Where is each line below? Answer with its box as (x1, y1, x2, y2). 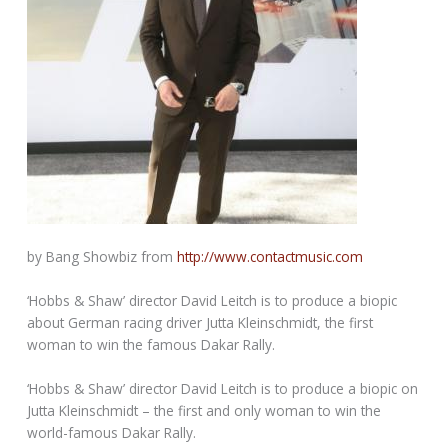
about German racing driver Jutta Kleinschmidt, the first (27, 313, 374, 332)
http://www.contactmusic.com (177, 247, 364, 267)
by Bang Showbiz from (27, 247, 178, 267)
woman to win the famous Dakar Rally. (27, 335, 276, 354)
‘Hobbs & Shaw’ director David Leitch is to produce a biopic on (27, 378, 419, 398)
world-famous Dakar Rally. (27, 422, 197, 442)
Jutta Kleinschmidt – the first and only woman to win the (27, 400, 382, 420)
